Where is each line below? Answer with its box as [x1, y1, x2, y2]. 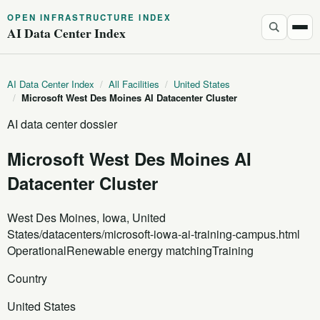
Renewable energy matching [66, 241, 212, 259]
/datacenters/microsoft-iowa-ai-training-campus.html [39, 225, 300, 242]
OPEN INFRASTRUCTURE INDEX [7, 11, 171, 24]
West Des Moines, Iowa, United [7, 209, 166, 226]
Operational [7, 241, 66, 259]
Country [7, 269, 47, 286]
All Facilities [109, 77, 159, 91]
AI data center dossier [7, 116, 117, 132]
